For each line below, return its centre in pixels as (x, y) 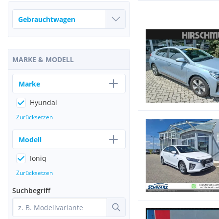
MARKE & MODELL (43, 59)
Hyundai (44, 102)
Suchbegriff (31, 190)
